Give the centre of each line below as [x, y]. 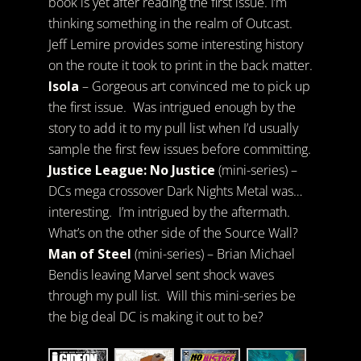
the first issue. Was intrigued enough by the [172, 107]
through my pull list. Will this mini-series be [172, 296]
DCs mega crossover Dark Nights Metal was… [175, 191]
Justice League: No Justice [131, 170]
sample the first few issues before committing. [179, 149]
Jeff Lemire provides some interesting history [175, 44]
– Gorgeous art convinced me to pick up [194, 86]
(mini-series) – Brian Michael [213, 254]
